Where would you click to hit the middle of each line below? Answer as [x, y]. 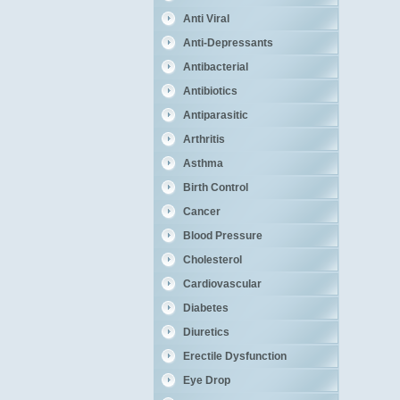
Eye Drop [206, 380]
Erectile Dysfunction [234, 356]
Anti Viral [206, 19]
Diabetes [205, 308]
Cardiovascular [222, 284]
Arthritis [204, 139]
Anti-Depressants [228, 43]
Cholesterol [212, 260]
